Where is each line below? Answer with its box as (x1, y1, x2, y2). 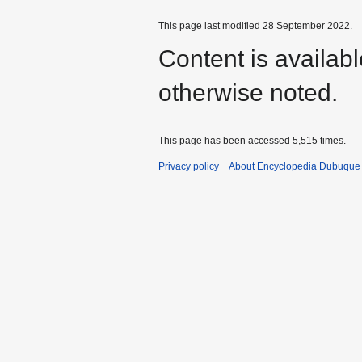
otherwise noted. (158, 79, 338, 107)
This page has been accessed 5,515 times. (158, 135, 346, 147)
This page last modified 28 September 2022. (158, 20, 352, 32)
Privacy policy (158, 161, 219, 173)
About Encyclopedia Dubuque (229, 161, 360, 173)
